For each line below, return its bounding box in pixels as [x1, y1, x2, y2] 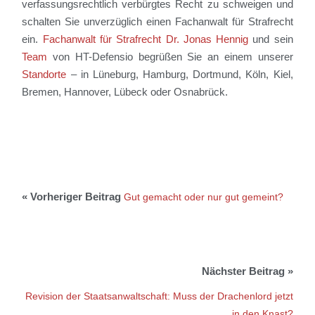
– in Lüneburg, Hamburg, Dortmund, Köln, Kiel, [66, 68, 293, 81]
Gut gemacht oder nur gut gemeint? [124, 191, 284, 203]
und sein [248, 33, 293, 46]
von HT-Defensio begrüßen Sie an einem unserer [47, 51, 293, 63]
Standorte [22, 68, 67, 81]
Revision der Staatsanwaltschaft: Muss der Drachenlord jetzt [25, 290, 293, 302]
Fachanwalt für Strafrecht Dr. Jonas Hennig [42, 33, 249, 46]
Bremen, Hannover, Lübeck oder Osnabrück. [22, 86, 229, 98]
